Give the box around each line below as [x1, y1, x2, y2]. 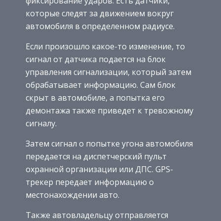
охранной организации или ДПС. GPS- [26, 164, 173, 175]
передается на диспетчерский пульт [26, 151, 167, 162]
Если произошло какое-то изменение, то [26, 41, 185, 52]
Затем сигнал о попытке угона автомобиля [26, 138, 193, 149]
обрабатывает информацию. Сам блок [26, 79, 176, 91]
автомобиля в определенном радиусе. [26, 21, 175, 32]
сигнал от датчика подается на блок [26, 54, 166, 65]
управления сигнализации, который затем [26, 67, 191, 78]
